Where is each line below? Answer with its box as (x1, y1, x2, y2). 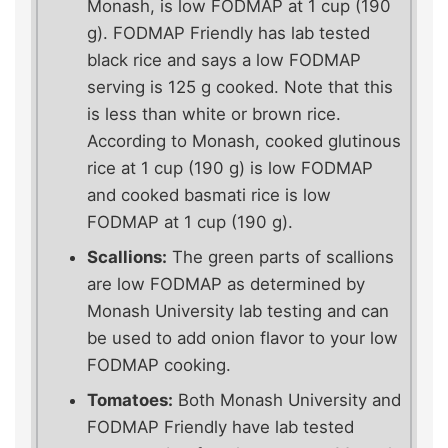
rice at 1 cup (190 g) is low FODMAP (87, 158, 373, 179)
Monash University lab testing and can (87, 301, 389, 322)
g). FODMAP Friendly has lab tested (87, 23, 370, 44)
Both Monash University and (173, 390, 401, 411)
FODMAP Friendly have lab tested (87, 417, 354, 438)
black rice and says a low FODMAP (87, 50, 361, 71)
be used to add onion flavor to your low (87, 328, 398, 349)
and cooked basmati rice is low (87, 185, 331, 206)
